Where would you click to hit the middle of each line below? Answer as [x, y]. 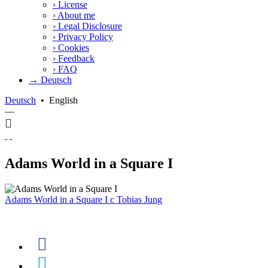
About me [75, 15]
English [63, 100]
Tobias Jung [138, 199]
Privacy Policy [84, 36]
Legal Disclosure [89, 26]
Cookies [72, 47]
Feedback [75, 58]
